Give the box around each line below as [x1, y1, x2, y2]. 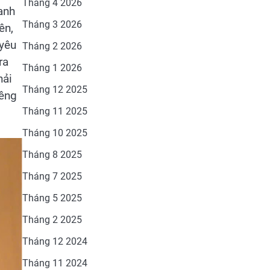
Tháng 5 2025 [22, 192, 82, 204]
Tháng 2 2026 [22, 40, 82, 52]
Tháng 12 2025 [22, 84, 87, 95]
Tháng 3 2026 [22, 19, 82, 30]
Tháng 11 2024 [22, 257, 87, 269]
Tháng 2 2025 [22, 214, 82, 225]
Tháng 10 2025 [22, 127, 87, 139]
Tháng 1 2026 [22, 62, 82, 74]
